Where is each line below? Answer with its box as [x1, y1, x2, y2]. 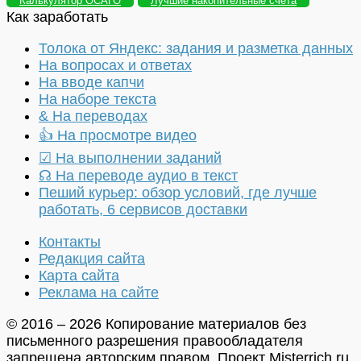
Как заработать [6, 9, 108, 26]
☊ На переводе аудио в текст [39, 168, 238, 185]
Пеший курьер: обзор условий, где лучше [39, 185, 317, 201]
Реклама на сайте [39, 284, 159, 301]
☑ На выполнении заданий [39, 150, 222, 167]
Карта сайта [39, 267, 119, 284]
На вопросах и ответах [39, 57, 192, 74]
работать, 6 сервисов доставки [39, 201, 247, 218]
